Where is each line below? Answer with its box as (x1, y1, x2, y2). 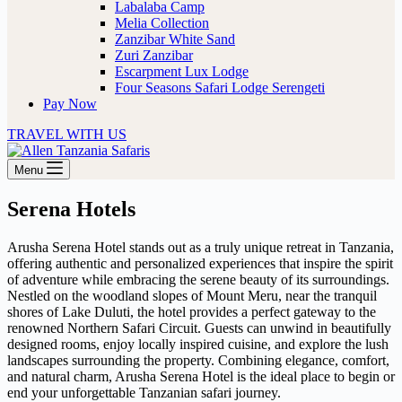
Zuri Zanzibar (115, 48, 193, 63)
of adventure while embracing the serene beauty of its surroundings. (7, 271, 389, 287)
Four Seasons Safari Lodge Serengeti (115, 80, 325, 95)
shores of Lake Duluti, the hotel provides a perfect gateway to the (7, 303, 376, 319)
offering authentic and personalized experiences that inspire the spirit (7, 255, 393, 271)
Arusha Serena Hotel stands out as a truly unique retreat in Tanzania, (7, 239, 394, 255)
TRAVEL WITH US (7, 127, 127, 142)
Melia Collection (115, 15, 209, 31)
